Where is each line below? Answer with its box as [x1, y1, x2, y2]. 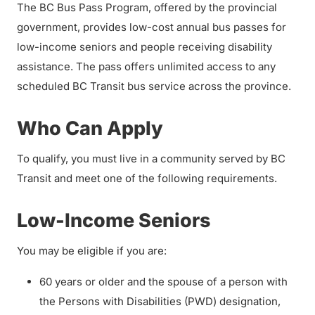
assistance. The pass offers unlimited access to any [17, 60, 276, 73]
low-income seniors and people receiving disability [17, 40, 272, 53]
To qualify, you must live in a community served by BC [17, 152, 285, 165]
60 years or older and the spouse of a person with [39, 275, 288, 288]
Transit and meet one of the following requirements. [17, 172, 280, 185]
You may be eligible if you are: [17, 244, 169, 257]
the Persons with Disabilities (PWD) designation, [39, 295, 281, 308]
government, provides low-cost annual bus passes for [17, 20, 286, 34]
